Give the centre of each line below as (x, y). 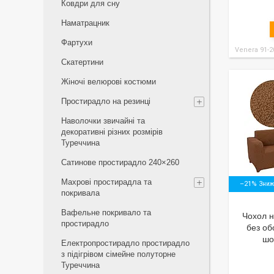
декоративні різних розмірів (112, 132)
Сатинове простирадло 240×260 (120, 162)
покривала (80, 193)
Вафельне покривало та (106, 213)
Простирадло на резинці (106, 101)
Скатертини (82, 62)
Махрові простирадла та (106, 182)
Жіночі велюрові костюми (109, 82)
